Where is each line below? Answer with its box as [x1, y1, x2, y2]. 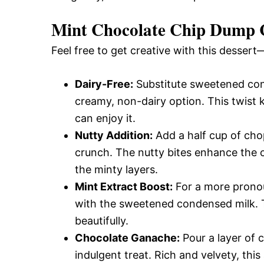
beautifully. [75, 214, 128, 227]
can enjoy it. [75, 112, 136, 124]
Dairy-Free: [75, 78, 133, 90]
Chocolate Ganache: [75, 232, 180, 244]
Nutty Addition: [75, 129, 153, 141]
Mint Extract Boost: [75, 180, 173, 193]
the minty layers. [75, 163, 158, 176]
